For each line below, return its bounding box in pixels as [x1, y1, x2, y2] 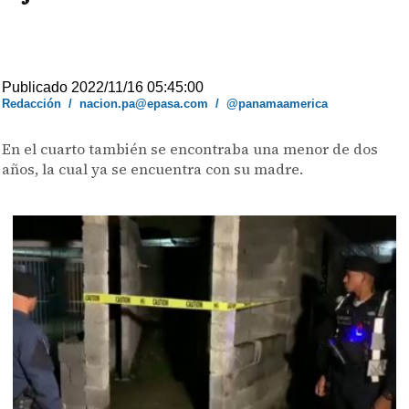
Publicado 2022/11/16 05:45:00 [2, 79, 204, 95]
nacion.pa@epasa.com [79, 97, 209, 110]
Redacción [2, 97, 62, 110]
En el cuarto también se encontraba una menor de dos [2, 139, 379, 159]
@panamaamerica [226, 97, 329, 110]
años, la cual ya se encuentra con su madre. [2, 159, 304, 179]
